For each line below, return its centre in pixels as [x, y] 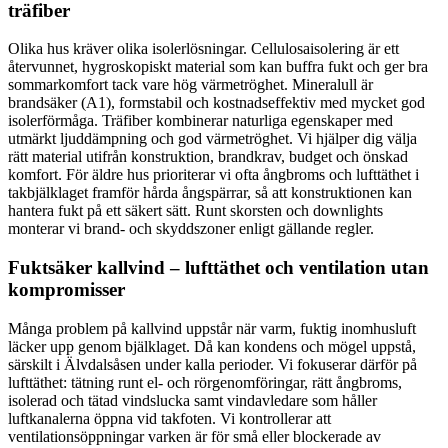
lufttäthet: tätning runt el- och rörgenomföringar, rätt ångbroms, [205, 382]
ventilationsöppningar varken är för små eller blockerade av [194, 436]
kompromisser [66, 290]
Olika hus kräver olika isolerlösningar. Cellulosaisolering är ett [203, 49]
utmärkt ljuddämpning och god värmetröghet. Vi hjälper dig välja [212, 139]
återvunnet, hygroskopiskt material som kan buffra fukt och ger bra [218, 67]
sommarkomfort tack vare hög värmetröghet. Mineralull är [190, 85]
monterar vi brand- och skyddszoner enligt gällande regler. [191, 229]
